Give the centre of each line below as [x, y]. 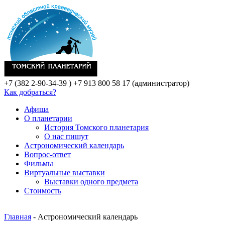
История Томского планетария [96, 127]
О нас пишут [66, 136]
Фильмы [39, 163]
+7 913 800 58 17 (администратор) [130, 83]
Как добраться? [30, 92]
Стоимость [43, 191]
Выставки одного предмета [91, 182]
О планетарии [48, 118]
